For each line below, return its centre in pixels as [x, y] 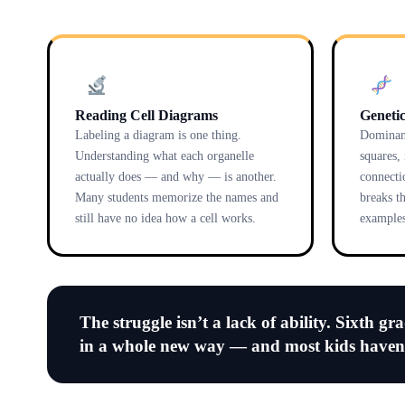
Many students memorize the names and [177, 197]
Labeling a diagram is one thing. [158, 135]
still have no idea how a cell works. [165, 218]
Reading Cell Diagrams [146, 115]
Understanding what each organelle [165, 155]
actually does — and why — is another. [176, 176]
